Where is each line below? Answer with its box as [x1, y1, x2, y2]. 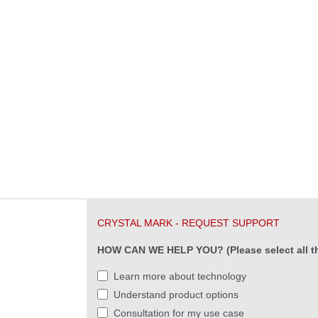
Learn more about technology [114, 270, 246, 282]
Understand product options [114, 288, 238, 300]
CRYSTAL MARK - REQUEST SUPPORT [97, 216, 280, 229]
